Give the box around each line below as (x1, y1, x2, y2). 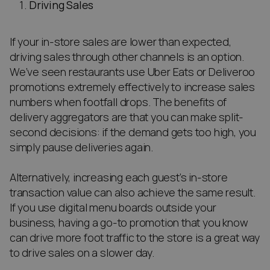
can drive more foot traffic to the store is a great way (10, 231, 260, 245)
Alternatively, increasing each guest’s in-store (10, 171, 228, 185)
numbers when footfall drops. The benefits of (10, 95, 227, 110)
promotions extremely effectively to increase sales (10, 80, 255, 95)
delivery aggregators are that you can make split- (10, 110, 244, 125)
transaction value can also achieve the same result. (10, 186, 256, 200)
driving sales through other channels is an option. (10, 50, 244, 64)
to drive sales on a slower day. (10, 246, 154, 260)
